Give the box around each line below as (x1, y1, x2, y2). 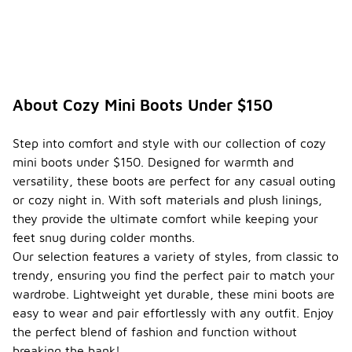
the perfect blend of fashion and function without (13, 324, 297, 339)
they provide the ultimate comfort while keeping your (13, 211, 318, 226)
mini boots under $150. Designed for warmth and (13, 155, 294, 170)
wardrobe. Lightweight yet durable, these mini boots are (13, 287, 335, 302)
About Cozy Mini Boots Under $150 (13, 96, 273, 115)
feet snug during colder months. (13, 230, 195, 245)
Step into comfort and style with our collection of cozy (13, 136, 326, 151)
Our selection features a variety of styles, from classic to (13, 249, 339, 264)
